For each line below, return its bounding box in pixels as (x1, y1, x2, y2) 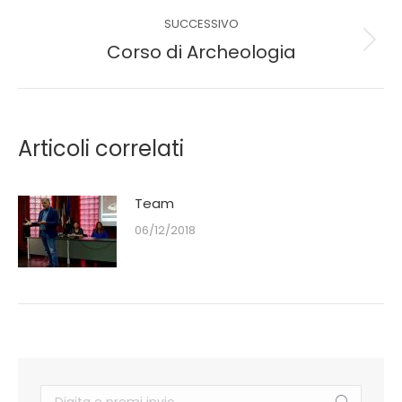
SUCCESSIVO (163, 15, 239, 32)
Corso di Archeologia (106, 39, 296, 65)
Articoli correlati (18, 134, 184, 163)
